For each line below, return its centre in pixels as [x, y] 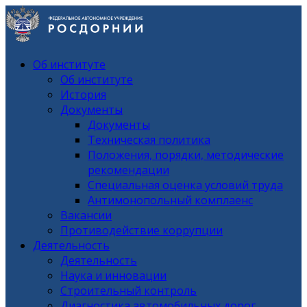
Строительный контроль [128, 291]
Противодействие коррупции [142, 230]
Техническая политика [149, 140]
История [83, 95]
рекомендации [128, 170]
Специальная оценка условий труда [185, 185]
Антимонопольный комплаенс [170, 200]
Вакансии [86, 215]
